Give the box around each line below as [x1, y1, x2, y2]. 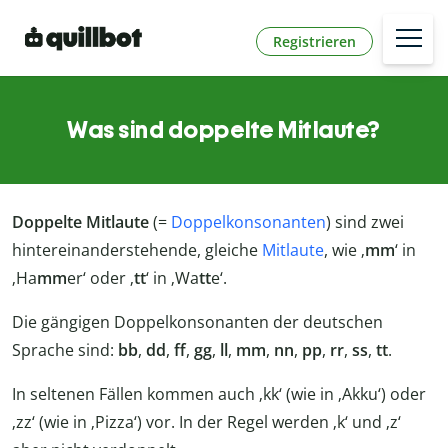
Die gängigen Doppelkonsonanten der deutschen [12, 311, 383, 334]
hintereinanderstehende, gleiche [12, 239, 262, 262]
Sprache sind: [12, 339, 118, 362]
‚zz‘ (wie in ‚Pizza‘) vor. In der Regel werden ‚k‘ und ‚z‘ [12, 411, 401, 434]
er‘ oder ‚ [67, 267, 134, 290]
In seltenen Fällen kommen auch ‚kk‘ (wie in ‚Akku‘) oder [12, 383, 426, 406]
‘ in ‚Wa [146, 267, 199, 290]
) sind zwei [326, 211, 404, 234]
